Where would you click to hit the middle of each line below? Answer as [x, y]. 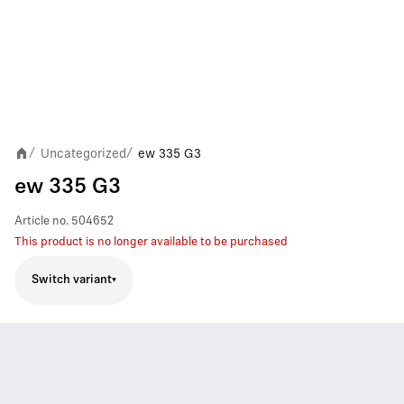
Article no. [41, 221]
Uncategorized [83, 153]
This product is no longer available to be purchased [151, 242]
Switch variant [72, 280]
